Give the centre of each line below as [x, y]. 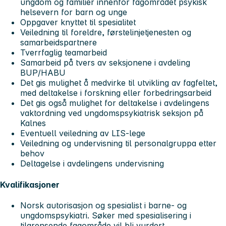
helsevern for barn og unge [74, 12]
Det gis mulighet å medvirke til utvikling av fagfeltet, [119, 83]
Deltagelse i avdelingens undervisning [92, 164]
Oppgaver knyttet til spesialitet [78, 22]
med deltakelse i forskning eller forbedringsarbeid [116, 93]
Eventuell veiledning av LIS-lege [83, 133]
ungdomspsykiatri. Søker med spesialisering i [106, 216]
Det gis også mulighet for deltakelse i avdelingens [115, 103]
